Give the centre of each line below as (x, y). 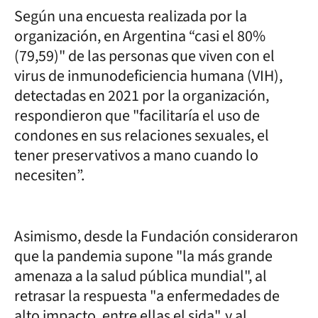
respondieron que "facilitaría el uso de (137, 115)
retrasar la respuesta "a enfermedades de (147, 296)
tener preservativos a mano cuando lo (136, 155)
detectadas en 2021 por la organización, (142, 95)
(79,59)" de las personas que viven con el (144, 56)
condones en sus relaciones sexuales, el (142, 135)
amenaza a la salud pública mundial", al (141, 276)
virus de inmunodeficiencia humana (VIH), (148, 76)
